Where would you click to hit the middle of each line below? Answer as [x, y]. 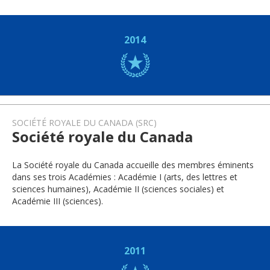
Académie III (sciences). [58, 201]
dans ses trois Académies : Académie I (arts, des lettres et [125, 177]
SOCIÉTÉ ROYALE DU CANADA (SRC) [84, 123]
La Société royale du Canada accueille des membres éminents [133, 165]
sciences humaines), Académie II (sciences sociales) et [118, 189]
